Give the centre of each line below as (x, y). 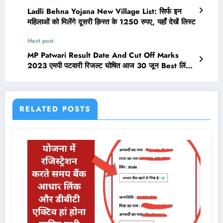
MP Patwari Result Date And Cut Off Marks (103, 55)
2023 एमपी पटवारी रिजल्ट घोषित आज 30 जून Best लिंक (109, 65)
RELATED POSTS (55, 109)
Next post (41, 41)
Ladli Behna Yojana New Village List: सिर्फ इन (105, 11)
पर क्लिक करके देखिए (57, 76)
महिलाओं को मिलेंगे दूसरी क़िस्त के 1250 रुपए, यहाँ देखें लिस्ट (111, 22)
